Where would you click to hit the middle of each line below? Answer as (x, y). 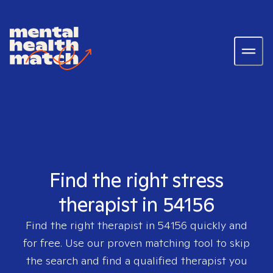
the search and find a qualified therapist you (136, 261)
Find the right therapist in (92, 225)
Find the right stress (136, 180)
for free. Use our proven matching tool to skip (136, 243)
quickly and (217, 225)
